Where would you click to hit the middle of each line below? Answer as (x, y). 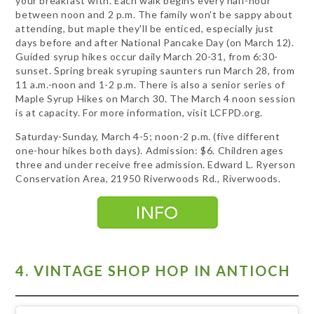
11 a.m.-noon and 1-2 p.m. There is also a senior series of (150, 85)
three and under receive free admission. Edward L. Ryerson (156, 165)
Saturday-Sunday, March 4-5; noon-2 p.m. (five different (148, 137)
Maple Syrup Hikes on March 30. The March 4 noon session (156, 99)
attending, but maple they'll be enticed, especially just (145, 29)
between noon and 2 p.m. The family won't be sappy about (154, 15)
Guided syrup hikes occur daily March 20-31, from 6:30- (147, 57)
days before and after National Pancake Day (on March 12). (155, 43)
